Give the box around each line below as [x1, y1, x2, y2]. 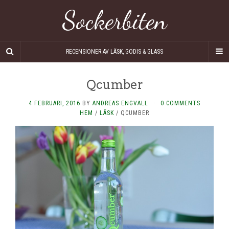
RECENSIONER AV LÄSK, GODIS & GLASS [66, 48, 163, 55]
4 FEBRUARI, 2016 [29, 100, 80, 107]
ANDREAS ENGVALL [93, 100, 148, 107]
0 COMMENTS [161, 100, 200, 107]
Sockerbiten [62, 5, 167, 36]
